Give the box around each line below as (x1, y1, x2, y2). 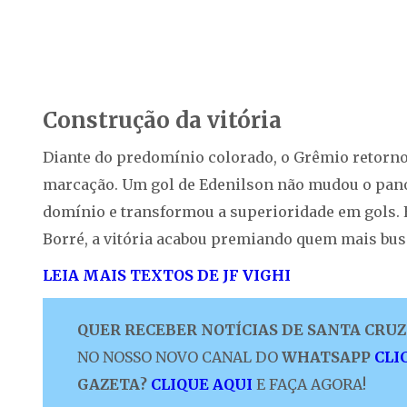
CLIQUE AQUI (151, 375, 253, 394)
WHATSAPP (278, 348, 371, 367)
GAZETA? (77, 375, 147, 394)
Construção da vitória (43, 106, 282, 135)
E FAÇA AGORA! (256, 375, 366, 394)
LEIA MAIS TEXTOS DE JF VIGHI (43, 266, 291, 285)
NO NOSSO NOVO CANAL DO (77, 348, 278, 367)
